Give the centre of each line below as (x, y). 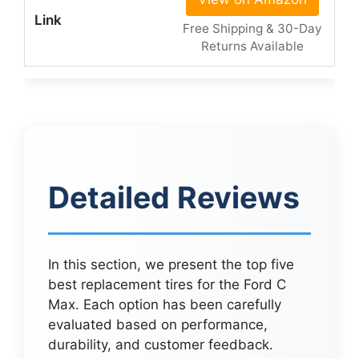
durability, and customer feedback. (161, 345)
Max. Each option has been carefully (165, 305)
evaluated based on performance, (158, 325)
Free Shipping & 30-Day (252, 29)
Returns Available (252, 46)
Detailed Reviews (174, 198)
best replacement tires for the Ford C (167, 285)
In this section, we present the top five (171, 265)
